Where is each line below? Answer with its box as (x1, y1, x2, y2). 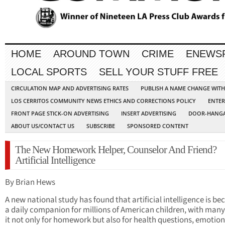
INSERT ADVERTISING (121, 109, 176, 118)
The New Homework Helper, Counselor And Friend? (15, 144, 216, 156)
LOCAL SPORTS (11, 66, 87, 78)
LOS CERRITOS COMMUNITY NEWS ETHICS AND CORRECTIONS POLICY (11, 97, 196, 105)
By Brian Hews (5, 176, 55, 189)
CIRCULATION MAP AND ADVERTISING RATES (11, 84, 129, 92)
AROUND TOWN (53, 48, 130, 60)
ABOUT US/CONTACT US (11, 122, 74, 130)
